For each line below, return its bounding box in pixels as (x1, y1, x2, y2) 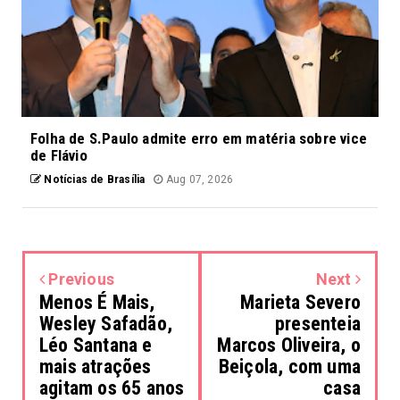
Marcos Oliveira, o (217, 333, 361, 356)
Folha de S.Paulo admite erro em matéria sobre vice (30, 129, 368, 147)
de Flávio (30, 146, 87, 164)
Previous (45, 269, 115, 288)
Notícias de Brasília (41, 172, 146, 186)
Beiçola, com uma (218, 354, 361, 378)
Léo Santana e (39, 333, 153, 356)
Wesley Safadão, (39, 312, 172, 335)
